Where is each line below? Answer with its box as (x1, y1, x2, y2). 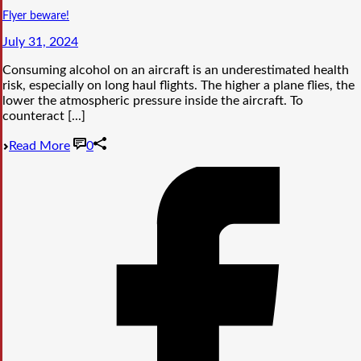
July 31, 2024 (2, 35, 78, 49)
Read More (9, 139, 70, 153)
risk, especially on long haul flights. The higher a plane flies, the (2, 79, 355, 93)
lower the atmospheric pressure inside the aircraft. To (2, 94, 303, 108)
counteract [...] (2, 110, 85, 123)
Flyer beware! (2, 10, 69, 23)
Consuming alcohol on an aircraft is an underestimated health (2, 64, 349, 77)
